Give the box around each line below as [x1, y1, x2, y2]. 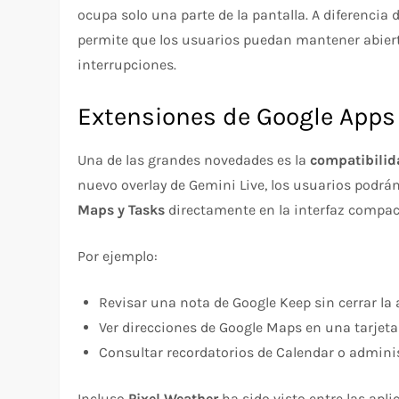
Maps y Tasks [77, 201, 166, 219]
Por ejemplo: [77, 248, 159, 265]
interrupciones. [77, 56, 177, 74]
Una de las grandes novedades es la [77, 151, 311, 169]
